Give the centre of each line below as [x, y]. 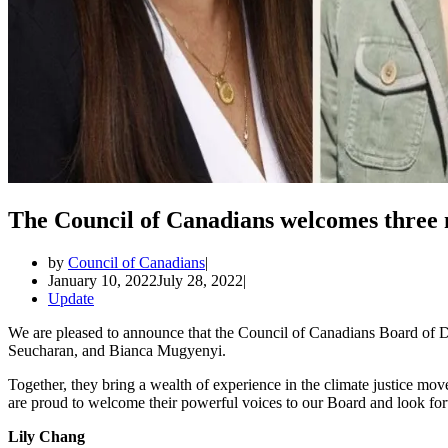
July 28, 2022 [200, 280]
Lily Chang [46, 436]
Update [71, 298]
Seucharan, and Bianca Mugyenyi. [117, 350]
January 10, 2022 [102, 280]
